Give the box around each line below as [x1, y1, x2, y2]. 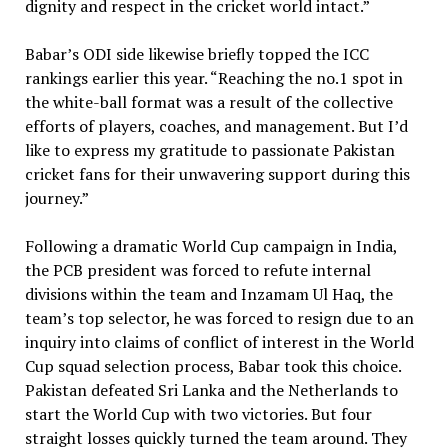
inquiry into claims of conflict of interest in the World [24, 330, 414, 353]
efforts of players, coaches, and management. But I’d [24, 114, 408, 137]
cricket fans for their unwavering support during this [24, 162, 410, 185]
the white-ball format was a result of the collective [24, 90, 393, 113]
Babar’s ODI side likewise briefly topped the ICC [24, 42, 369, 65]
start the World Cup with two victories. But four [24, 402, 372, 425]
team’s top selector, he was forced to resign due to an [24, 306, 414, 329]
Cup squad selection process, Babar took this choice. [24, 354, 401, 377]
